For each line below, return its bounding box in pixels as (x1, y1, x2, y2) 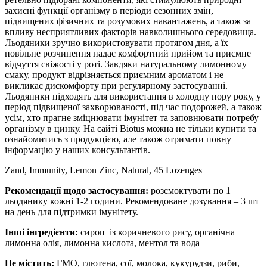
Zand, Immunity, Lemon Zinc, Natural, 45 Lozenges (5, 164, 202, 175)
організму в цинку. (5, 123, 81, 133)
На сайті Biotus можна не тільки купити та (81, 123, 256, 133)
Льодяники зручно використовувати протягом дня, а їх (5, 37, 228, 48)
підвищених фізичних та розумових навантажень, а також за (5, 15, 251, 26)
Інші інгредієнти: (5, 226, 78, 237)
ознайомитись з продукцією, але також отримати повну (5, 133, 231, 144)
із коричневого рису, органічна (107, 226, 235, 237)
